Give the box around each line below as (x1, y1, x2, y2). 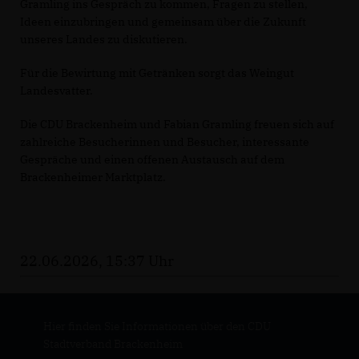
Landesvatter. (20, 83, 93, 98)
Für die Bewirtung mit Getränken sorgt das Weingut (20, 65, 294, 80)
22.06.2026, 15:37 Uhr (20, 251, 174, 270)
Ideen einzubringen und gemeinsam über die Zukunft (20, 14, 306, 29)
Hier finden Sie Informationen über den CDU (42, 318, 271, 333)
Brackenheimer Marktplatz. (20, 169, 166, 184)
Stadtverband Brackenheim (42, 336, 183, 351)
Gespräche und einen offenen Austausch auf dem (20, 151, 284, 167)
